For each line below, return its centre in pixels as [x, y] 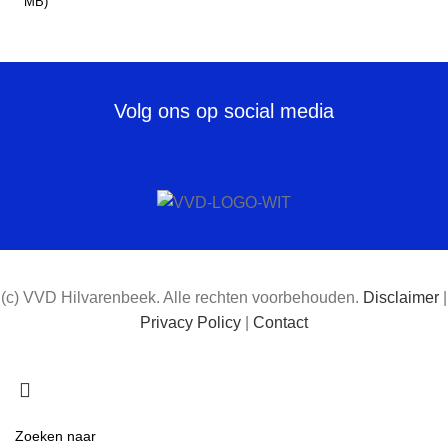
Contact [280, 322]
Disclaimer [401, 297]
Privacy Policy [190, 322]
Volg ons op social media [224, 110]
